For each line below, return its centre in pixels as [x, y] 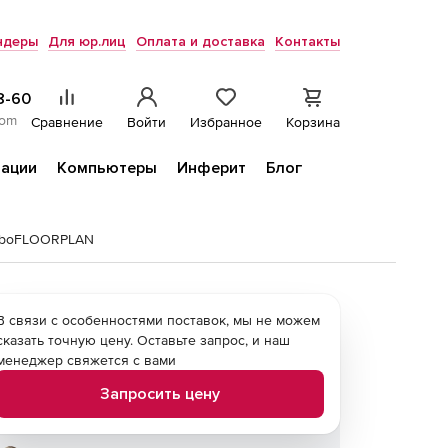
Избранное [226, 122]
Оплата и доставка [200, 41]
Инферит [211, 168]
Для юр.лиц [87, 41]
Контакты [307, 41]
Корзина [313, 122]
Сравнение [67, 122]
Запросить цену [160, 394]
